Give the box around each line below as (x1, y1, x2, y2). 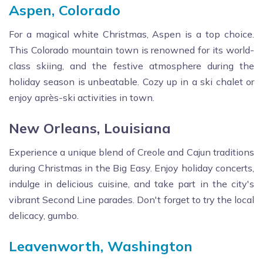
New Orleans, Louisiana (9, 119, 171, 137)
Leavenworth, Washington (9, 237, 193, 255)
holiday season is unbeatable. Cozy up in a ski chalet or (9, 75, 254, 87)
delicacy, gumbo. (9, 209, 79, 221)
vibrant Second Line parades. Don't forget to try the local (9, 193, 254, 205)
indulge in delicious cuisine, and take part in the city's (9, 177, 254, 190)
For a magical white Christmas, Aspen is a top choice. (9, 28, 254, 40)
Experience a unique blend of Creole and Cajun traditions (9, 146, 254, 158)
